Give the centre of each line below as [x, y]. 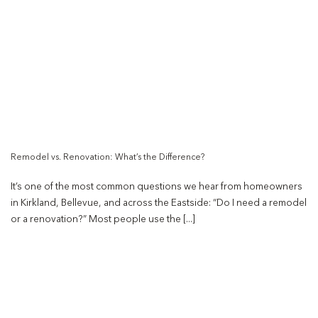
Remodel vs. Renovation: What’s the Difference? [108, 158]
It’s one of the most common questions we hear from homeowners [157, 187]
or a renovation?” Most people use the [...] [103, 219]
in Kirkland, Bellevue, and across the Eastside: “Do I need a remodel [159, 203]
